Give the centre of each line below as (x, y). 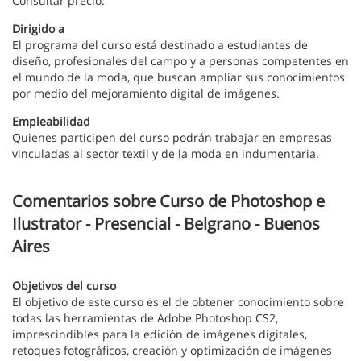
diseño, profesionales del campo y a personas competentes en (180, 61)
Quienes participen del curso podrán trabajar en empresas (172, 137)
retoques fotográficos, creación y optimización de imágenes (172, 350)
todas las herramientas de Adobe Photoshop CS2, (145, 318)
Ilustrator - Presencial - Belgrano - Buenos (166, 224)
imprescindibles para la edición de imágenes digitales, (160, 334)
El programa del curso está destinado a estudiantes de (160, 45)
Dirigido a (38, 29)
